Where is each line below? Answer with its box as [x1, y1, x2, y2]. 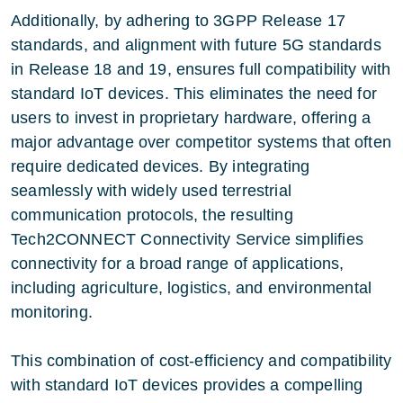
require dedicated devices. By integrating [11, 157, 310, 175]
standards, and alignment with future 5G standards [11, 35, 381, 54]
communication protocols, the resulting [11, 205, 293, 224]
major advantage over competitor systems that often [11, 132, 391, 151]
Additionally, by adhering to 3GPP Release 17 [11, 11, 345, 30]
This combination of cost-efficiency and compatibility [11, 351, 392, 370]
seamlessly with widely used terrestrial [11, 181, 292, 200]
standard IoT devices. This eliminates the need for [11, 84, 377, 103]
